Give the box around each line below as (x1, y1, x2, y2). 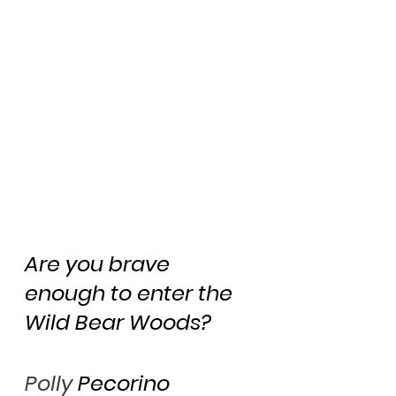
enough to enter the (25, 278, 238, 308)
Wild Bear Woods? (25, 307, 211, 337)
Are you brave (25, 248, 175, 278)
